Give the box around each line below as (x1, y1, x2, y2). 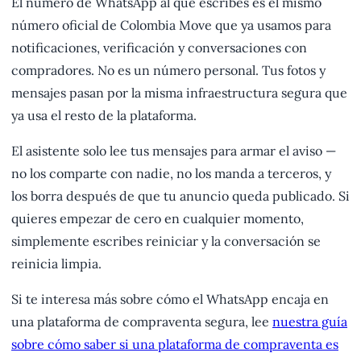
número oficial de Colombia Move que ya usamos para (11, 17, 331, 34)
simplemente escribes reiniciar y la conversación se (11, 233, 321, 250)
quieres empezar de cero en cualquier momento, (11, 210, 304, 227)
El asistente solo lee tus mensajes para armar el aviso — (11, 143, 336, 160)
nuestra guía (272, 313, 347, 330)
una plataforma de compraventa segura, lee (11, 313, 272, 330)
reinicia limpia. (11, 255, 102, 272)
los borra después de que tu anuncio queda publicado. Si (11, 188, 350, 205)
